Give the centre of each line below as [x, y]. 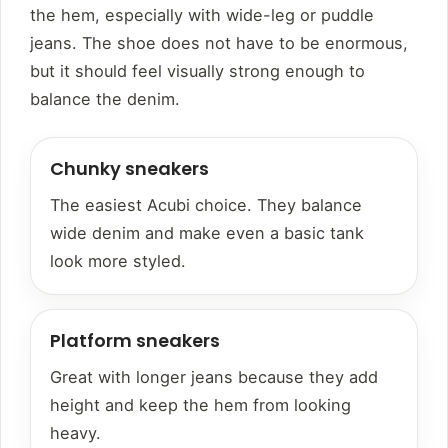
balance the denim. [105, 99]
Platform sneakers [135, 341]
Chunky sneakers [129, 169]
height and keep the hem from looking [200, 405]
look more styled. [118, 261]
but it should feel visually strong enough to [197, 71]
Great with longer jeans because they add [214, 377]
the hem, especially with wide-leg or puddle [202, 15]
